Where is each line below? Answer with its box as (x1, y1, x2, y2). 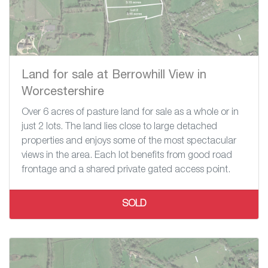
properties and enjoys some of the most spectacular (22, 136, 236, 147)
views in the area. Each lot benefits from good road (22, 151, 232, 161)
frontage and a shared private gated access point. (22, 165, 230, 175)
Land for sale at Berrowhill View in (22, 69, 206, 82)
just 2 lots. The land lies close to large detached (22, 122, 217, 132)
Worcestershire (22, 86, 104, 99)
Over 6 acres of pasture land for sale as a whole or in (22, 108, 239, 118)
